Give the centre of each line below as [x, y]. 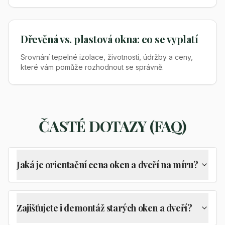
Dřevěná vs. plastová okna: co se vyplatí [109, 39]
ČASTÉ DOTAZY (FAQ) [113, 126]
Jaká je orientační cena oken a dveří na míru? [107, 165]
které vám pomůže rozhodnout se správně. [92, 67]
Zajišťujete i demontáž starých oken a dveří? [104, 208]
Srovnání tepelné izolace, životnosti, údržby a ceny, [107, 57]
